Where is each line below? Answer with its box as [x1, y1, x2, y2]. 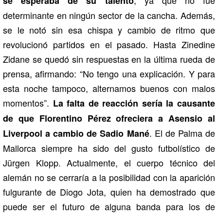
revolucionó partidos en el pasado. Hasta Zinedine [3, 37, 215, 51]
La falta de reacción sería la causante [53, 96, 216, 109]
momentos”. [3, 96, 53, 109]
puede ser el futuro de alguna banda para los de [3, 200, 215, 213]
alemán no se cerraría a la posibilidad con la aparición [3, 170, 215, 183]
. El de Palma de [149, 126, 216, 139]
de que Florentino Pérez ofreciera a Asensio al [3, 111, 215, 125]
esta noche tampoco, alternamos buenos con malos [3, 81, 215, 94]
